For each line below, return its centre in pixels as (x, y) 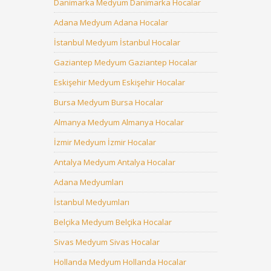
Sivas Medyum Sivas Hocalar (107, 242)
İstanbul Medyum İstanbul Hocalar (117, 42)
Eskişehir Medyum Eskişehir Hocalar (119, 82)
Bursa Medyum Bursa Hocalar (109, 102)
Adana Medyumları (89, 182)
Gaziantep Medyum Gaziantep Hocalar (126, 62)
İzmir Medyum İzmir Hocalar (105, 142)
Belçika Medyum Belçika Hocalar (113, 222)
